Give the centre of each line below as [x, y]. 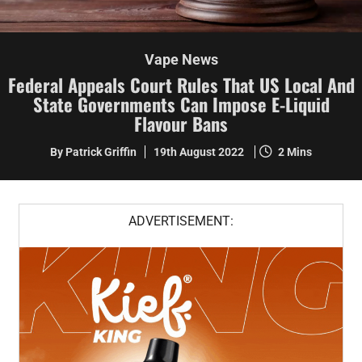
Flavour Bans [181, 123]
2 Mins [295, 152]
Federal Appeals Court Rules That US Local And [181, 84]
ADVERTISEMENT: [181, 221]
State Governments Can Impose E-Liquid [181, 103]
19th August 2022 [200, 152]
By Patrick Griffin [93, 152]
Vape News [181, 59]
